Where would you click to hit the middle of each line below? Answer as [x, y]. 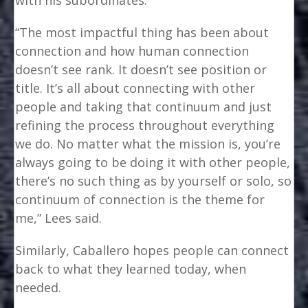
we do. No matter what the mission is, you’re [148, 143]
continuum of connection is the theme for [140, 199]
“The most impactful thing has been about [142, 32]
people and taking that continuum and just [144, 106]
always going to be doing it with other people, [153, 162]
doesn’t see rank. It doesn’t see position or [141, 69]
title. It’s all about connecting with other [135, 88]
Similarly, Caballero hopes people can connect [152, 250]
